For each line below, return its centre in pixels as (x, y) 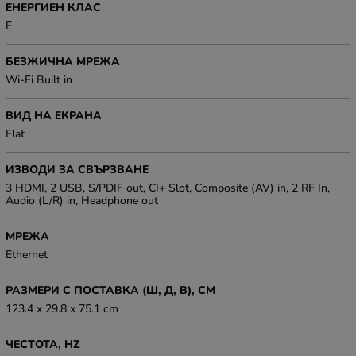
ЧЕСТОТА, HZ (43, 344)
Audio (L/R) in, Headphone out (82, 200)
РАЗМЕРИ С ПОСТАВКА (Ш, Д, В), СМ (110, 290)
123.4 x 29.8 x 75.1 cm (62, 308)
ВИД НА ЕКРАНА (54, 115)
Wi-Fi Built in (39, 79)
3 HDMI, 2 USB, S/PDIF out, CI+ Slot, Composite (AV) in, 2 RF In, (168, 188)
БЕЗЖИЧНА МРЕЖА (63, 61)
